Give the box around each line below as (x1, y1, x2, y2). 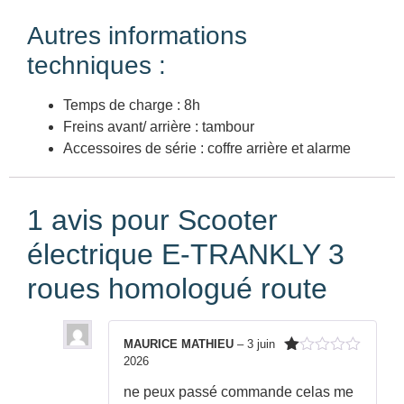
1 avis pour (27, 203, 178, 236)
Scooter (178, 203, 278, 236)
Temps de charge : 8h (63, 96, 200, 113)
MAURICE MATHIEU (124, 336, 237, 351)
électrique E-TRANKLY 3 (27, 237, 344, 271)
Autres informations (27, 21, 247, 50)
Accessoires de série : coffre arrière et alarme (63, 140, 351, 156)
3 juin (247, 336, 275, 351)
